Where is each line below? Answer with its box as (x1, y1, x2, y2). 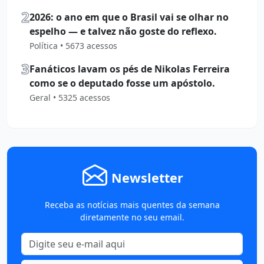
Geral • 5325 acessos (29, 92, 110, 104)
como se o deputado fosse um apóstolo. (29, 77, 215, 90)
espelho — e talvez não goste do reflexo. (29, 25, 217, 38)
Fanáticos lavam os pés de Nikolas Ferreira (29, 62, 230, 76)
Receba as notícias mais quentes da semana (44, 199, 220, 211)
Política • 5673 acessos (29, 40, 117, 52)
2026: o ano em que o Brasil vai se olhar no (29, 11, 229, 24)
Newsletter (111, 169, 183, 186)
